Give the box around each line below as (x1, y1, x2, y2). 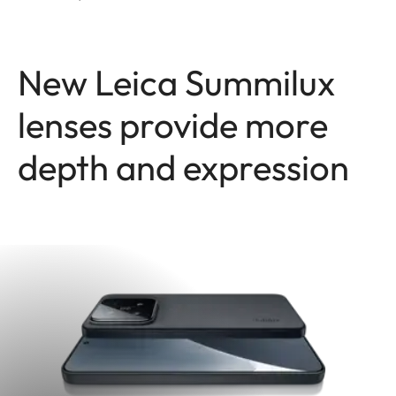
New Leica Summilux (18, 60, 335, 104)
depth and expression (18, 145, 349, 189)
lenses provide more (18, 103, 328, 147)
